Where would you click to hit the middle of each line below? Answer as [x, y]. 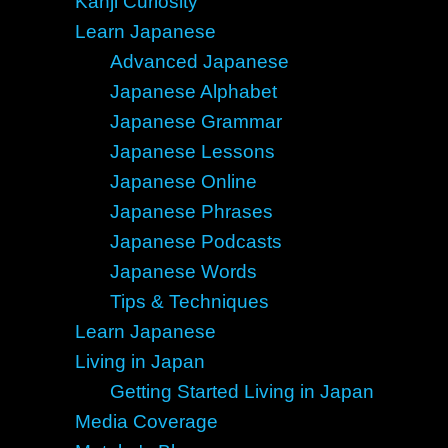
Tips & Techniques [189, 301]
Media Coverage [146, 421]
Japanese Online [183, 181]
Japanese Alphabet [193, 91]
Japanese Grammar [195, 121]
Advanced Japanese [199, 61]
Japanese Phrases [191, 211]
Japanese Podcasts [195, 241]
